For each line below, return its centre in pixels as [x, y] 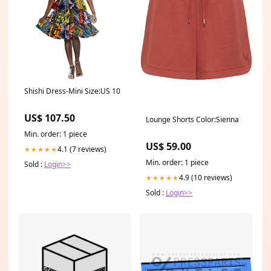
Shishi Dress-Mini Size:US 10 [72, 91]
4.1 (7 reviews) [82, 149]
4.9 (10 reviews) [206, 178]
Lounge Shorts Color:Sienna [192, 120]
